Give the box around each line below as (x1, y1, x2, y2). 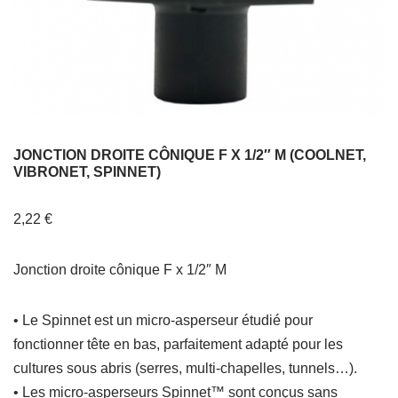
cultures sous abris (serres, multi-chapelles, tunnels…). (13, 361, 357, 376)
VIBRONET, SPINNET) (13, 164, 161, 179)
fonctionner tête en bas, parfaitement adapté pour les (13, 337, 343, 352)
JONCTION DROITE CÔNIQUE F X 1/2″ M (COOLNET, (13, 147, 366, 163)
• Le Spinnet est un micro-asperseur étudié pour (13, 313, 313, 328)
